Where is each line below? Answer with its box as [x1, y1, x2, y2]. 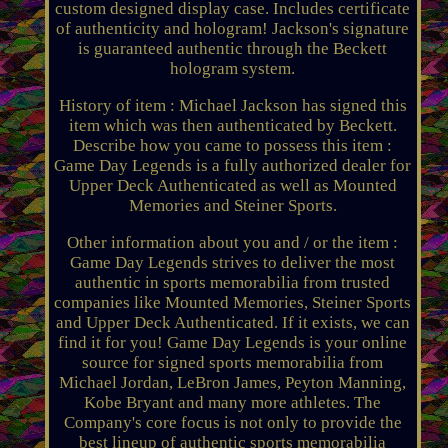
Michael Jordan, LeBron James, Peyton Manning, [59, 372, 407, 392]
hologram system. [170, 58, 296, 78]
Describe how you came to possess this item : [73, 135, 393, 155]
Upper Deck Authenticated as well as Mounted [68, 175, 397, 195]
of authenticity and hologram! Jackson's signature [56, 18, 410, 38]
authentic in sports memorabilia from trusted [75, 272, 391, 292]
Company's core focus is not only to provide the [63, 412, 402, 432]
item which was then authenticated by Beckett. [68, 115, 397, 135]
